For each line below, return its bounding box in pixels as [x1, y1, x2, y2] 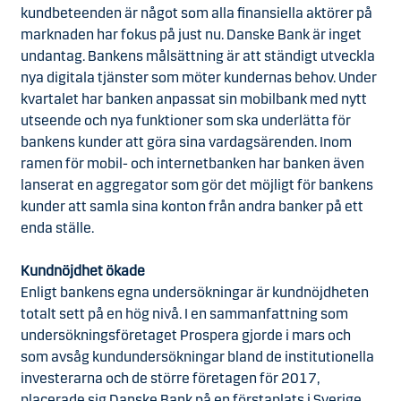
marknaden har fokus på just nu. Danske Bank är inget [21, 26, 362, 43]
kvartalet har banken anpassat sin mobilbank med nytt [21, 90, 367, 107]
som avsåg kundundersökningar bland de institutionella [21, 348, 374, 365]
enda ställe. [21, 219, 97, 236]
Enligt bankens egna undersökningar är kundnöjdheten [21, 284, 369, 301]
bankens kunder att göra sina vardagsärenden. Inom [21, 133, 352, 150]
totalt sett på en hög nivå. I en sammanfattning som [21, 305, 348, 322]
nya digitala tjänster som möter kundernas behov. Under [21, 69, 377, 86]
